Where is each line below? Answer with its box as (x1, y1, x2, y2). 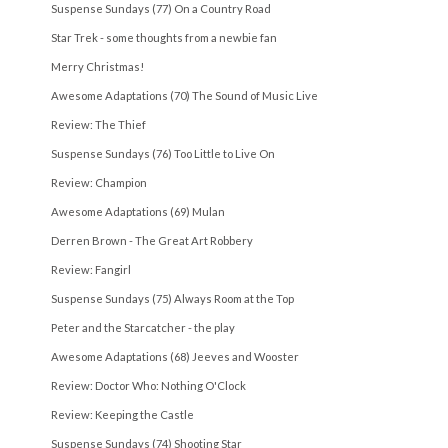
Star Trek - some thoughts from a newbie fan (51, 30, 277, 44)
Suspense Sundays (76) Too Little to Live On (51, 146, 275, 160)
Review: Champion (51, 175, 147, 189)
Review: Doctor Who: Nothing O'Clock (51, 378, 246, 392)
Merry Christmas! (51, 59, 144, 73)
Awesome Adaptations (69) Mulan (51, 204, 225, 218)
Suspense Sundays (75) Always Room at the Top (51, 291, 294, 305)
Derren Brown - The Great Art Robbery (51, 233, 253, 247)
